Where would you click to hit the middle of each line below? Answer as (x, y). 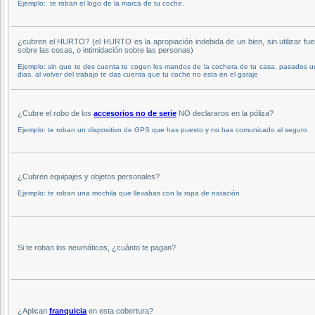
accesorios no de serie (135, 113)
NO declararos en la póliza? (225, 113)
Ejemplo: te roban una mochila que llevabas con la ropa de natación (129, 193)
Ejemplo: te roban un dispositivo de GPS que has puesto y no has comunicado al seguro (162, 129)
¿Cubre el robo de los (56, 113)
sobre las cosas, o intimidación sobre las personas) (105, 50)
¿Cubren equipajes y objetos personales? (89, 176)
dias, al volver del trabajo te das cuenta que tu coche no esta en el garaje (138, 74)
